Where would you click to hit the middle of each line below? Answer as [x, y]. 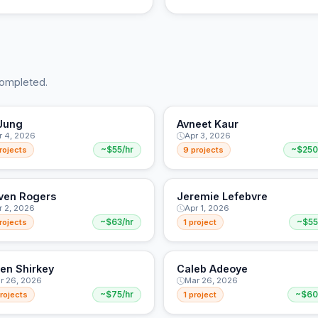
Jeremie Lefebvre [222, 197]
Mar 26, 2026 [211, 281]
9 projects [204, 150]
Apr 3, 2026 [207, 136]
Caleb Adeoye [212, 269]
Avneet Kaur [207, 124]
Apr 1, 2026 [207, 208]
